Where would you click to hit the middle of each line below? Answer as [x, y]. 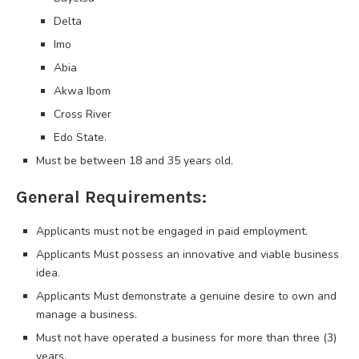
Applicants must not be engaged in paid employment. [172, 231]
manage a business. [87, 314]
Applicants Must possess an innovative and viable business [188, 254]
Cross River [83, 114]
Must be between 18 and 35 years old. [135, 160]
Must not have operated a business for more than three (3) [186, 337]
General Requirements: [111, 197]
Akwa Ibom [82, 91]
